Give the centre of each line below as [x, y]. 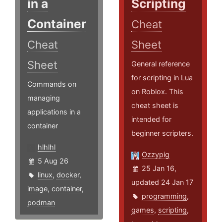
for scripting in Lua [162, 78]
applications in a [54, 112]
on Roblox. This [158, 92]
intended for [152, 119]
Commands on [52, 84]
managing [44, 98]
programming [165, 196]
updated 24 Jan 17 [163, 182]
